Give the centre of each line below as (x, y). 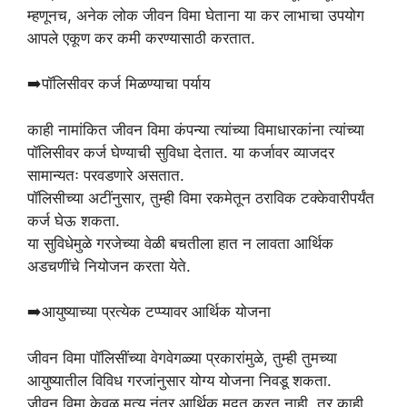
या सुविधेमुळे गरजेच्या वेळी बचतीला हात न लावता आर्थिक (180, 243)
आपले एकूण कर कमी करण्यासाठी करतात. (141, 38)
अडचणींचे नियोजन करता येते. (109, 266)
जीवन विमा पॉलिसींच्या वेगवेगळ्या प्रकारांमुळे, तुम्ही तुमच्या (182, 357)
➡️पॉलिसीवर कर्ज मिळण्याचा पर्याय (119, 84)
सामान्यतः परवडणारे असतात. (106, 175)
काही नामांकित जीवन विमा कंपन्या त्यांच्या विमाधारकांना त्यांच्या (196, 129)
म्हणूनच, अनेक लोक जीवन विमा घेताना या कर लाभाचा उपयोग (196, 15)
